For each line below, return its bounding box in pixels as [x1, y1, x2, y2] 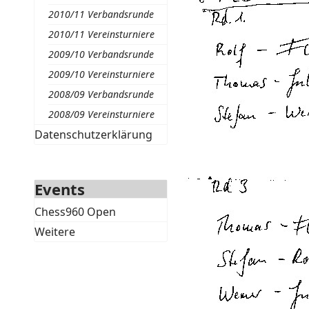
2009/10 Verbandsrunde [48, 48, 154, 61]
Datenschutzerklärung [34, 127, 152, 142]
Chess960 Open [34, 204, 116, 219]
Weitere [34, 224, 75, 239]
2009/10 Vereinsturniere [48, 68, 154, 81]
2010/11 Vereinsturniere [48, 28, 154, 41]
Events [34, 179, 85, 199]
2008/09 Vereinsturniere [48, 108, 154, 121]
